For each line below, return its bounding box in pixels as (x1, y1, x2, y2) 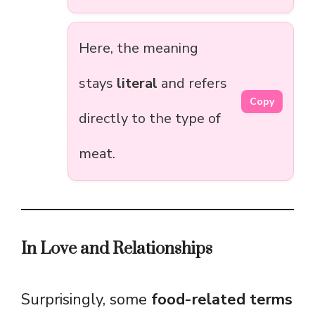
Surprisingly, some (21, 289, 151, 311)
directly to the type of (79, 109, 221, 129)
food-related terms (151, 289, 292, 311)
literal (117, 74, 157, 94)
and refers (157, 74, 227, 94)
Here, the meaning (79, 39, 198, 58)
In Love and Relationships (21, 238, 212, 260)
